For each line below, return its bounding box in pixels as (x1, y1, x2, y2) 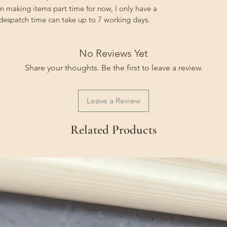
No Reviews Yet (79, 47, 148, 59)
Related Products (70, 122, 157, 137)
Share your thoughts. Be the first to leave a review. (24, 63, 203, 72)
